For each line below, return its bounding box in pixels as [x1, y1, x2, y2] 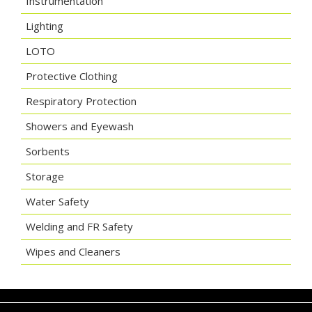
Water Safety [26, 194, 89, 209]
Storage [26, 169, 64, 184]
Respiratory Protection [26, 94, 136, 109]
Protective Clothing [26, 69, 118, 84]
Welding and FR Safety [26, 219, 133, 234]
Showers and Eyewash [26, 119, 134, 134]
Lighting [26, 19, 63, 33]
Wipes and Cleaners [26, 244, 120, 259]
